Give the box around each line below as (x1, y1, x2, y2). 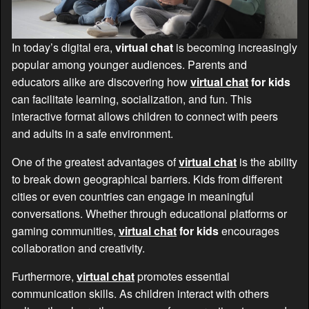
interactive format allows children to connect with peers (12, 108, 278, 125)
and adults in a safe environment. (12, 126, 173, 142)
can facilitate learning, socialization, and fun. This (12, 91, 252, 108)
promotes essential (134, 268, 230, 285)
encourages (219, 223, 279, 239)
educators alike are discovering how (12, 74, 190, 90)
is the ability (237, 154, 297, 170)
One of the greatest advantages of (12, 154, 179, 170)
